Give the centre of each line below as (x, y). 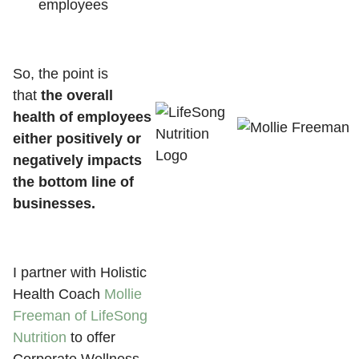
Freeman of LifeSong (80, 316)
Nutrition (40, 337)
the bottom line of (73, 182)
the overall (77, 95)
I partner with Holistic (80, 272)
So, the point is (61, 74)
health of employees (82, 117)
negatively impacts (77, 160)
